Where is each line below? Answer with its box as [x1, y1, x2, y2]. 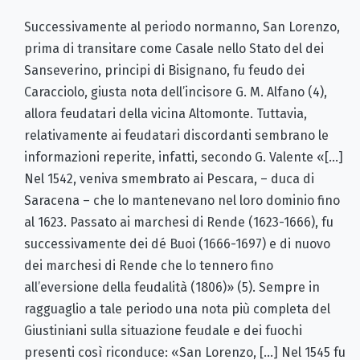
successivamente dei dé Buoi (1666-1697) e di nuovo [24, 235, 330, 252]
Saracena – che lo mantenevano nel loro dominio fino [24, 192, 340, 208]
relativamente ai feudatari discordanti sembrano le [24, 127, 329, 143]
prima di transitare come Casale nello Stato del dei [24, 40, 324, 56]
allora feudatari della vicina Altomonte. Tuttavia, [24, 105, 307, 121]
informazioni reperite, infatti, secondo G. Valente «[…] [24, 149, 343, 165]
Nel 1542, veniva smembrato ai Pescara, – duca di [24, 170, 314, 186]
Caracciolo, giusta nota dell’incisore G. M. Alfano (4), [24, 84, 327, 100]
